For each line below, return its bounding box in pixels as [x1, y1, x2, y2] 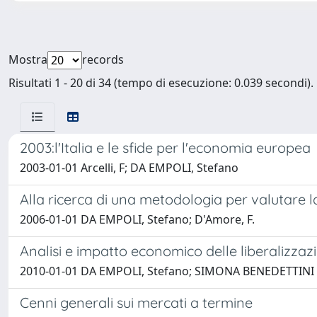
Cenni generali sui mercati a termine [20, 294, 253, 311]
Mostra [8, 52, 47, 67]
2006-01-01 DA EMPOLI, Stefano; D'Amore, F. [20, 212, 255, 227]
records [82, 52, 124, 67]
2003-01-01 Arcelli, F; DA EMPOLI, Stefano [20, 160, 238, 175]
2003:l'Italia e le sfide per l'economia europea [20, 139, 311, 156]
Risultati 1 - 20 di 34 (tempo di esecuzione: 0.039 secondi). [8, 75, 313, 91]
